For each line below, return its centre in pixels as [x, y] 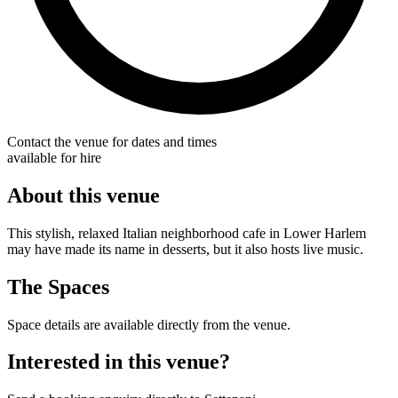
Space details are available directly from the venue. [149, 324]
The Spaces [58, 287]
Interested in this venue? [119, 362]
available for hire [54, 157]
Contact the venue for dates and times [112, 141]
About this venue [84, 195]
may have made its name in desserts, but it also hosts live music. [185, 249]
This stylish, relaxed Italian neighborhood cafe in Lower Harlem [187, 233]
